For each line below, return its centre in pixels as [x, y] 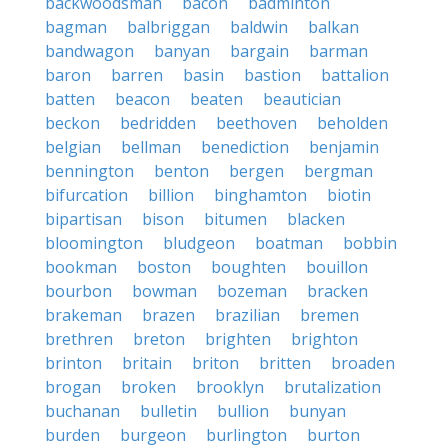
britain [147, 363]
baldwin [259, 27]
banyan [182, 51]
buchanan [82, 411]
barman [338, 51]
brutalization [332, 387]
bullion [243, 411]
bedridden [158, 123]
